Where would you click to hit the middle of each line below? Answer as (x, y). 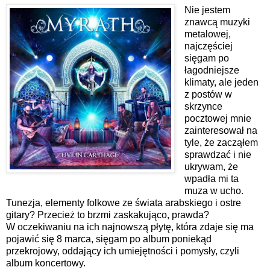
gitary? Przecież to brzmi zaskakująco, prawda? (108, 215)
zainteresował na (221, 130)
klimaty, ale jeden (221, 82)
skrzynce (203, 106)
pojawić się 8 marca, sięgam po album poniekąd (109, 239)
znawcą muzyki (217, 22)
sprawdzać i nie (218, 154)
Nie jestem (207, 10)
